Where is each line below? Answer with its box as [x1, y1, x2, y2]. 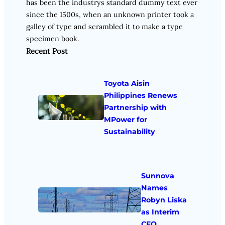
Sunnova [141, 171, 174, 180]
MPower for [103, 115, 147, 124]
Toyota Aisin [103, 78, 150, 88]
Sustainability [103, 127, 155, 136]
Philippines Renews [103, 90, 177, 100]
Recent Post [26, 46, 68, 56]
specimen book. [26, 34, 79, 44]
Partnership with [103, 102, 167, 112]
